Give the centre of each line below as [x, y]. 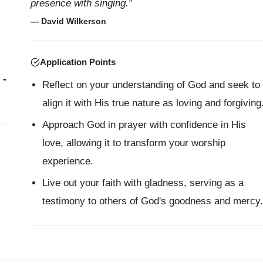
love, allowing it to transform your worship [134, 143]
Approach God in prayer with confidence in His [144, 125]
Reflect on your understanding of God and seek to [151, 85]
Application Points [77, 62]
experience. [68, 161]
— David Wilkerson [68, 21]
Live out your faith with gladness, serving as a [143, 183]
